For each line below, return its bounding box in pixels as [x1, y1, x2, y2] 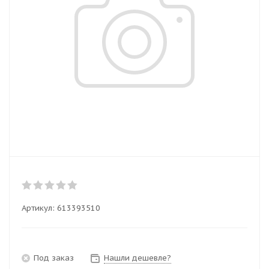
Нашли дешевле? [104, 253, 171, 263]
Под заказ [34, 253, 74, 263]
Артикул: [22, 203, 55, 213]
